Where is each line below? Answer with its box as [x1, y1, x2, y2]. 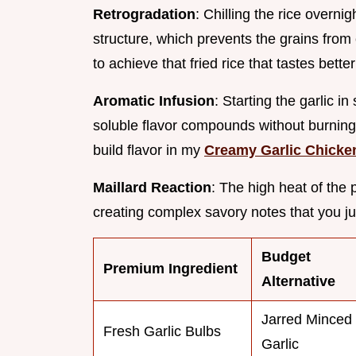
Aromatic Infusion [93, 93, 215, 110]
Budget [261, 249, 311, 265]
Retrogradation [93, 6, 195, 23]
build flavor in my [93, 142, 204, 159]
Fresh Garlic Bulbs [103, 323, 221, 340]
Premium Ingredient [103, 261, 238, 277]
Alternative [261, 273, 335, 290]
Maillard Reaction [93, 180, 211, 196]
